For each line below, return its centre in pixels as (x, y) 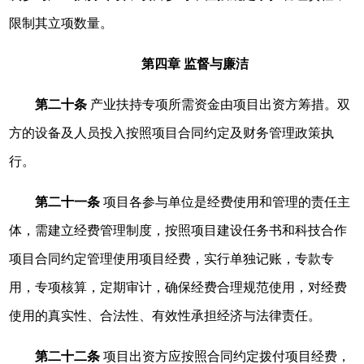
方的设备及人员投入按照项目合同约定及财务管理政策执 (172, 133)
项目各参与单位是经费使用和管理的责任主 (225, 202)
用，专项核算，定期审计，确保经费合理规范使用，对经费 (178, 287)
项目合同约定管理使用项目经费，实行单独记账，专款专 (172, 259)
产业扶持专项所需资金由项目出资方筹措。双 (219, 104)
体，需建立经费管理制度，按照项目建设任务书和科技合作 (178, 230)
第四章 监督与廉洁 (195, 64)
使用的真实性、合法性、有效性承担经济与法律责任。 (165, 316)
